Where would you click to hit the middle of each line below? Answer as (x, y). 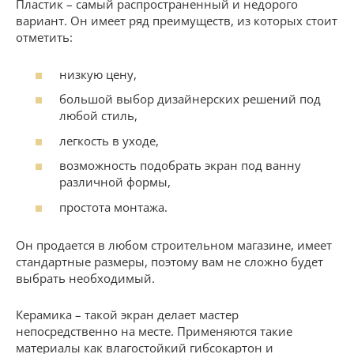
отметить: (44, 38)
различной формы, (115, 182)
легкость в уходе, (109, 140)
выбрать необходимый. (85, 278)
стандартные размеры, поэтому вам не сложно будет (169, 261)
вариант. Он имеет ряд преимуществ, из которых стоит (177, 21)
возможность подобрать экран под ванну (180, 166)
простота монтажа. (113, 207)
